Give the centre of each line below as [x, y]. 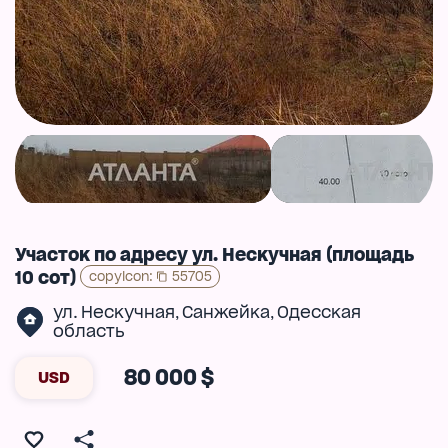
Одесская [318, 312]
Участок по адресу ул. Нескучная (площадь [214, 254]
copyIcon [118, 275]
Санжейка [225, 312]
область [88, 331]
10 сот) [45, 277]
